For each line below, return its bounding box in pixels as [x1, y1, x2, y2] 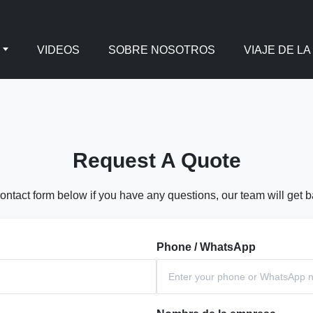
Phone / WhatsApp [156, 241, 256, 253]
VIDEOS [37, 44, 80, 56]
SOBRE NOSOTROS [108, 44, 215, 56]
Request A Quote [72, 149, 241, 172]
